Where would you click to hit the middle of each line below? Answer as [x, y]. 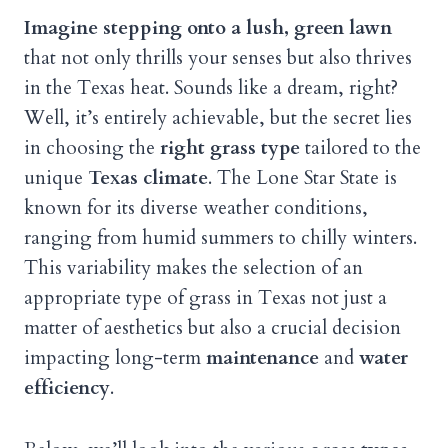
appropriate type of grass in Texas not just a [205, 297]
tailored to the [360, 147]
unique [56, 177]
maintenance [262, 357]
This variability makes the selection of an [193, 267]
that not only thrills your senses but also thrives [218, 57]
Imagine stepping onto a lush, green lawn [208, 27]
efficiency [67, 387]
